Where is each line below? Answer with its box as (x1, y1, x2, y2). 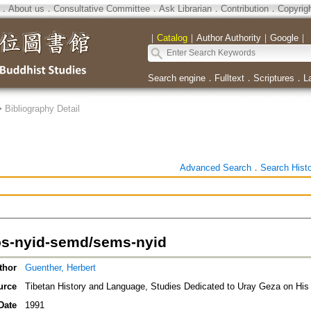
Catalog (156, 33, 187, 43)
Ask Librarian (158, 3, 212, 14)
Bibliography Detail (4, 103, 80, 114)
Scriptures (253, 73, 294, 83)
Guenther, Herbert (24, 262, 96, 274)
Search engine (147, 73, 205, 83)
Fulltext (214, 73, 244, 83)
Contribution (220, 3, 269, 14)
